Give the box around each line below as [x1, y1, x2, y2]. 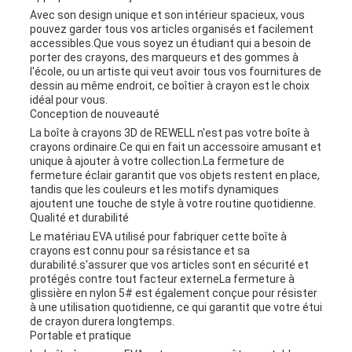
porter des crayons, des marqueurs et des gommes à [29, 51, 299, 64]
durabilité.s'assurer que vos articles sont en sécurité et [29, 258, 309, 272]
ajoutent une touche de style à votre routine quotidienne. [29, 197, 316, 211]
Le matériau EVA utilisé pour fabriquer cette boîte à [29, 230, 287, 244]
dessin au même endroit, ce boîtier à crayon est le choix [29, 79, 310, 93]
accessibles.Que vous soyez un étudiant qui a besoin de [29, 37, 311, 50]
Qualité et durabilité [29, 211, 129, 225]
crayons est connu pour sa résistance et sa [29, 244, 250, 258]
